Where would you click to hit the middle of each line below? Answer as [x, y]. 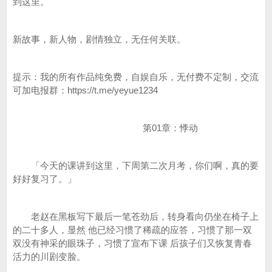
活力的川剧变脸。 [49, 257]
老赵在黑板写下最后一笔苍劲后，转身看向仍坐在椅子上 [136, 216]
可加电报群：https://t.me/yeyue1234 [85, 90]
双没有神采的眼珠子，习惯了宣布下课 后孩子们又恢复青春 [132, 243]
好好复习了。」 [45, 179]
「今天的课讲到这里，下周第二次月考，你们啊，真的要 [136, 165]
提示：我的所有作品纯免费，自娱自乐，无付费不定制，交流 [136, 77]
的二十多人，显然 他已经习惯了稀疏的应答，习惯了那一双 [132, 230]
